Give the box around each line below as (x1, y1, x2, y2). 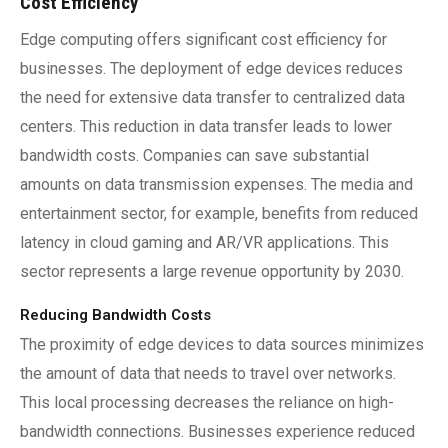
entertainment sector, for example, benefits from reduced (20, 204, 418, 223)
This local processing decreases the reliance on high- (20, 393, 394, 412)
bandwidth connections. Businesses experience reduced (20, 422, 415, 441)
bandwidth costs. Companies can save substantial (20, 146, 369, 165)
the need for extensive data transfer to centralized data (20, 88, 405, 107)
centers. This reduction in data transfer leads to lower (20, 117, 392, 136)
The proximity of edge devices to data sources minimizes (20, 335, 424, 354)
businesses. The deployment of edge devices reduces (20, 59, 403, 78)
